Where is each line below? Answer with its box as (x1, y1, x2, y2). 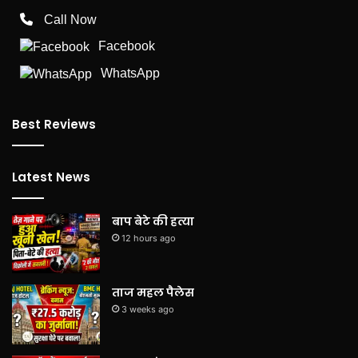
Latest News (12, 169, 90, 186)
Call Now (44, 12, 97, 26)
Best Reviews (12, 116, 96, 133)
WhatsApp (101, 66, 160, 80)
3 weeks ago (121, 304, 174, 316)
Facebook (98, 38, 155, 53)
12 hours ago (121, 233, 176, 245)
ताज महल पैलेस (112, 284, 194, 301)
